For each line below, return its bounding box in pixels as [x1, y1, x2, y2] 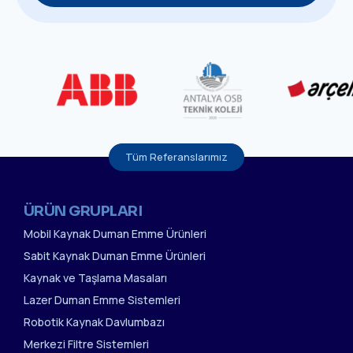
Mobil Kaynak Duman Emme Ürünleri [24, 225, 206, 241]
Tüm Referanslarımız [125, 149, 228, 164]
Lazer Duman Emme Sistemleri [24, 292, 180, 308]
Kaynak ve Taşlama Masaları [24, 270, 167, 286]
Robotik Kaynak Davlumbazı [24, 314, 165, 330]
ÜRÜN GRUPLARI [24, 202, 142, 220]
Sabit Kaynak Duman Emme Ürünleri [24, 247, 206, 263]
